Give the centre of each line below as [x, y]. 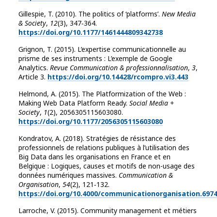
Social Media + [152, 103]
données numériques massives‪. [69, 175]
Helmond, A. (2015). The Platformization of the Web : [102, 94]
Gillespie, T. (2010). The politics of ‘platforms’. [90, 14]
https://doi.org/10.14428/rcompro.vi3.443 [118, 77]
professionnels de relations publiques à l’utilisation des [104, 148]
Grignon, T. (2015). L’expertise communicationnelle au [102, 49]
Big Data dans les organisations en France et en [94, 157]
